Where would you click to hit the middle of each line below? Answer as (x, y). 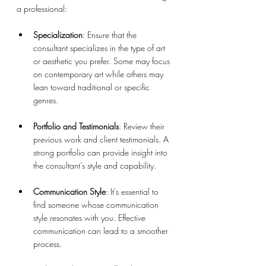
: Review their (143, 126)
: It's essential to (133, 191)
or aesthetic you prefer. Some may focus (103, 61)
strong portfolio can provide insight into (102, 152)
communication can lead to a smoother (102, 230)
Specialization (58, 34)
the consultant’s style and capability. (95, 165)
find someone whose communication (97, 204)
